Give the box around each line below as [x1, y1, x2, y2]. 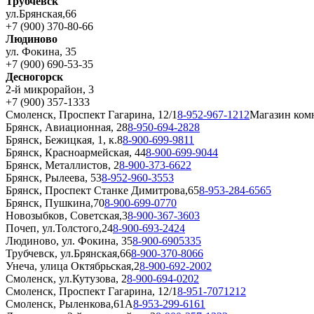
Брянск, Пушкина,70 [6, 197, 104, 210]
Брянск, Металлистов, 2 [6, 159, 119, 172]
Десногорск [6, 71, 63, 83]
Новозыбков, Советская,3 [6, 210, 128, 222]
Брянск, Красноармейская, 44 [6, 146, 146, 159]
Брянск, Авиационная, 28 [6, 121, 128, 134]
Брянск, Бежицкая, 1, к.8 [6, 134, 123, 146]
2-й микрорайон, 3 [6, 83, 94, 96]
